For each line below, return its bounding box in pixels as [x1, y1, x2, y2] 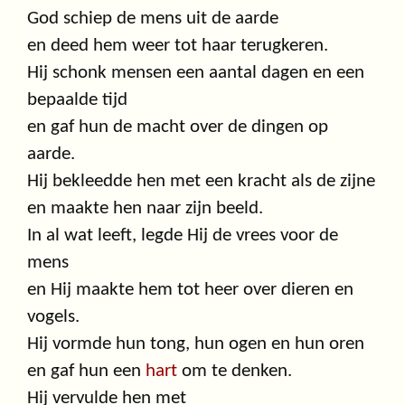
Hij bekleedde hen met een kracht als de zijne [27, 172, 375, 192]
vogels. [27, 307, 80, 327]
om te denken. [177, 362, 292, 381]
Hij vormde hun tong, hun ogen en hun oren [27, 334, 364, 354]
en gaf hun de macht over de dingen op [27, 118, 328, 137]
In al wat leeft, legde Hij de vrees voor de [27, 226, 338, 246]
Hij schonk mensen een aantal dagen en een [27, 63, 364, 83]
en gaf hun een [27, 362, 146, 381]
